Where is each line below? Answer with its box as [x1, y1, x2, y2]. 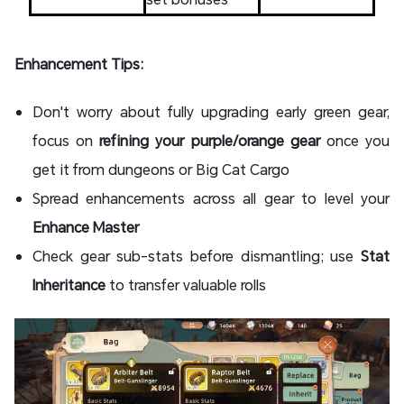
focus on [32, 131, 100, 150]
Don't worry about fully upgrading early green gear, [32, 102, 390, 121]
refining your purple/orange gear [99, 131, 320, 150]
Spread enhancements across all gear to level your [32, 188, 390, 207]
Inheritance [32, 275, 106, 294]
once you [319, 131, 390, 150]
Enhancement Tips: [14, 54, 143, 73]
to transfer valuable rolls [106, 275, 266, 294]
